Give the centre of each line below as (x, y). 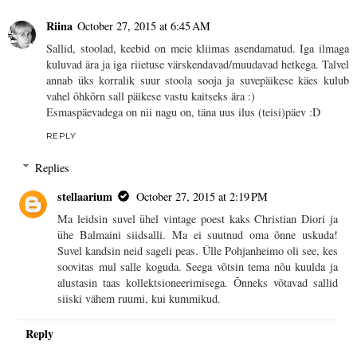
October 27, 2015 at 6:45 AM (144, 25)
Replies (53, 167)
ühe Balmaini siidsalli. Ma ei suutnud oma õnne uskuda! (198, 234)
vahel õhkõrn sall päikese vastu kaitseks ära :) (151, 96)
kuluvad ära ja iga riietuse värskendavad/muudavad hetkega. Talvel (198, 64)
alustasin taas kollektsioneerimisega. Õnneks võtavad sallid (198, 282)
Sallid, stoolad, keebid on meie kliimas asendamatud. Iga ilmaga (198, 48)
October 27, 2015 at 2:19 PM (202, 196)
